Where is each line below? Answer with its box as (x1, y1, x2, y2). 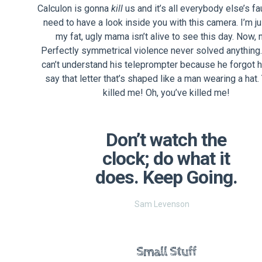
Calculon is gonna (37, 3, 111, 15)
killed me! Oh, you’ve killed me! (102, 87, 230, 99)
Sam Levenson (135, 199, 189, 209)
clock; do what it (102, 147, 230, 170)
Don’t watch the (106, 128, 226, 151)
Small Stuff (136, 243, 196, 260)
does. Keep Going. (95, 166, 237, 188)
